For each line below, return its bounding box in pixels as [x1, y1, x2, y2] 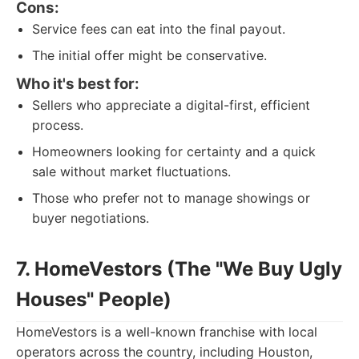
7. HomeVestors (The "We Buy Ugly [16, 257, 342, 280]
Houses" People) [16, 288, 171, 311]
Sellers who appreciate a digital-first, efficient [32, 97, 310, 113]
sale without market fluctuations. [32, 163, 231, 179]
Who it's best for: [16, 75, 139, 93]
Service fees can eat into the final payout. [32, 21, 285, 37]
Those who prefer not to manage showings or [32, 190, 310, 206]
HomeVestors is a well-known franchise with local [16, 324, 317, 340]
